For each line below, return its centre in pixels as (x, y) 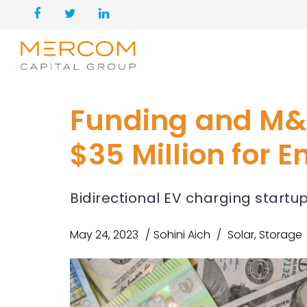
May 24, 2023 (104, 235)
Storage (281, 235)
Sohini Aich (182, 235)
